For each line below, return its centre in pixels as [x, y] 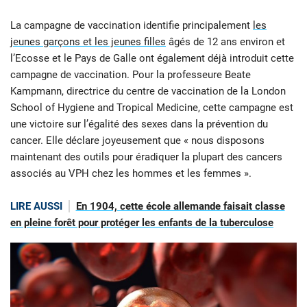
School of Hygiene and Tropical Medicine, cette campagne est [152, 108]
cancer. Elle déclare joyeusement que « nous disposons [137, 141]
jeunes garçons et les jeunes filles [88, 42]
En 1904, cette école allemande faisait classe [180, 207]
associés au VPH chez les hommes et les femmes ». [131, 174]
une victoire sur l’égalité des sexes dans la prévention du [139, 124]
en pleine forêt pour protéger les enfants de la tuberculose [142, 223]
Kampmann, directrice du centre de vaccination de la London [148, 91]
